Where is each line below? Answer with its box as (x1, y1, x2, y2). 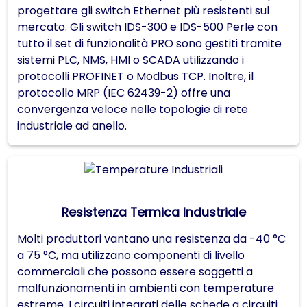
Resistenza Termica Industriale (61, 204, 246, 221)
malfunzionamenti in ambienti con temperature (17, 280, 274, 297)
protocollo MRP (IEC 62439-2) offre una (17, 84, 230, 101)
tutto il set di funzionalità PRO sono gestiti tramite (17, 35, 282, 51)
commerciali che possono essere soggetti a (17, 264, 253, 280)
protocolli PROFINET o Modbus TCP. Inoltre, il (17, 68, 254, 84)
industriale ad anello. (17, 117, 127, 134)
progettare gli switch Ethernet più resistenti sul (17, 2, 269, 19)
